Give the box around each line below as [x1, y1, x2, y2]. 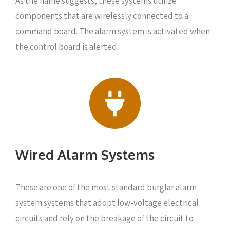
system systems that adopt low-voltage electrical [15, 197, 199, 208]
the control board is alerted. [15, 41, 119, 52]
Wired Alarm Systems [15, 146, 155, 163]
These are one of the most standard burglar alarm [15, 182, 197, 193]
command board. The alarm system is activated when [15, 25, 210, 37]
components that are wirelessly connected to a [15, 10, 188, 22]
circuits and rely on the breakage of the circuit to [15, 213, 194, 224]
